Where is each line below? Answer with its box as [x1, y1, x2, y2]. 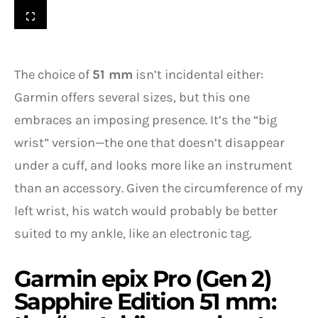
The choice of [14, 67, 92, 83]
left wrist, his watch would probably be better [14, 203, 278, 219]
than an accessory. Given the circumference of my [14, 180, 303, 197]
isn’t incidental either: [133, 67, 263, 83]
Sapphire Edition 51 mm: [14, 287, 276, 316]
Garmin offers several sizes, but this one [14, 89, 250, 106]
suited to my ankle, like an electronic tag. [14, 226, 251, 242]
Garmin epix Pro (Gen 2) [14, 265, 271, 293]
